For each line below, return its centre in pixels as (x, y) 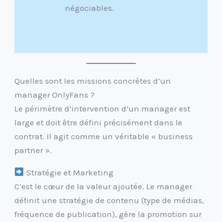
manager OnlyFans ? (55, 94)
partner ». (33, 150)
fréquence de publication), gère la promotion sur (108, 214)
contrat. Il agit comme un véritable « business (104, 136)
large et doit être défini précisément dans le (99, 122)
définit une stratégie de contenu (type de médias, (110, 200)
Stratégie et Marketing (69, 172)
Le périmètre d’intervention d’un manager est (103, 108)
